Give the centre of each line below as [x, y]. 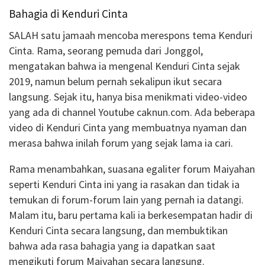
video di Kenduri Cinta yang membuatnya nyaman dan [128, 128]
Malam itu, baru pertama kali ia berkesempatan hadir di [131, 215]
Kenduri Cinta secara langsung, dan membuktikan [118, 231]
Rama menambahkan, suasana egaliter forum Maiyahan [132, 169]
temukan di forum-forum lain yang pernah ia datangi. [126, 200]
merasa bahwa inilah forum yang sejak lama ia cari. [121, 143]
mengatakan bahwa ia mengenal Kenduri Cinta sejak [125, 66]
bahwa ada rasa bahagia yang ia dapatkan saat [112, 246]
